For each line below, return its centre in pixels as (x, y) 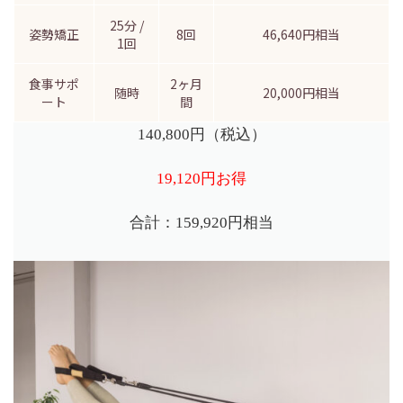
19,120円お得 (201, 178)
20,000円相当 (301, 92)
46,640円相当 (301, 34)
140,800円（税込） (201, 134)
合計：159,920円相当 (201, 222)
